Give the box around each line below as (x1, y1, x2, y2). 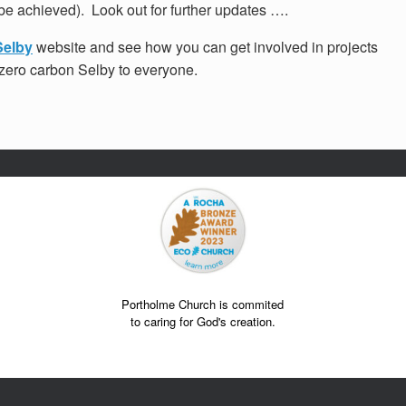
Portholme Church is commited (121, 295, 285, 313)
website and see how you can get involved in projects (33, 35, 378, 57)
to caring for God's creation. (130, 312, 275, 330)
